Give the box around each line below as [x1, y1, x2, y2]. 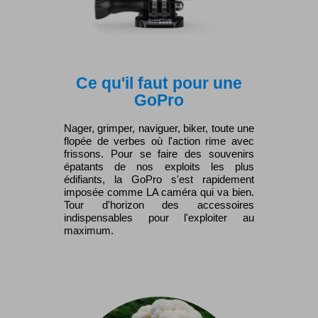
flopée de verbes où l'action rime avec [64, 135, 254, 148]
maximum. [64, 224, 114, 237]
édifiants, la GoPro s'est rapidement [64, 173, 254, 186]
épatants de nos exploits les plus [64, 160, 254, 173]
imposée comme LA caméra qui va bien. [64, 186, 254, 199]
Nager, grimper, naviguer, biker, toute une [64, 122, 254, 135]
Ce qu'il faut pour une [76, 74, 242, 93]
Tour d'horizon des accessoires [64, 199, 254, 212]
